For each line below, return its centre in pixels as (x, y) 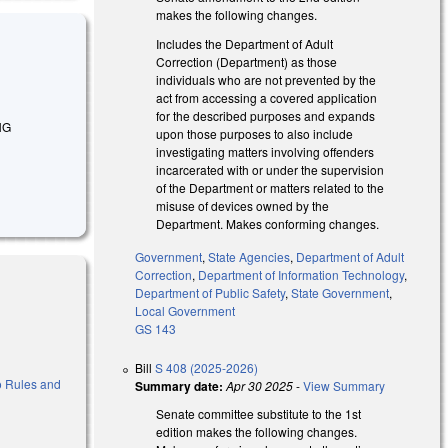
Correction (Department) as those (247, 61)
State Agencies (249, 256)
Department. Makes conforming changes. (269, 223)
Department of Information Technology (301, 274)
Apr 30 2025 (260, 385)
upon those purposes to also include (255, 133)
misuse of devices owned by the (243, 205)
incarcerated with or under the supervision (270, 169)
